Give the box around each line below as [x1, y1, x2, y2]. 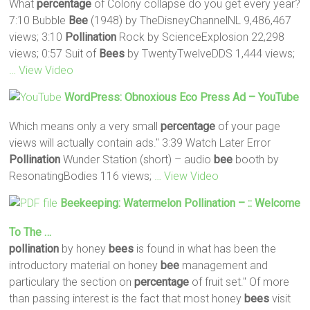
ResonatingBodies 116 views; [9, 169, 155, 183]
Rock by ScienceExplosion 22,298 [116, 30, 285, 44]
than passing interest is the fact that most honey [9, 291, 245, 305]
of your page [215, 119, 281, 133]
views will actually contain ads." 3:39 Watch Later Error [9, 136, 271, 149]
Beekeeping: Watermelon [60, 196, 185, 210]
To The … [9, 225, 52, 239]
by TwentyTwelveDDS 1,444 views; [125, 46, 295, 60]
